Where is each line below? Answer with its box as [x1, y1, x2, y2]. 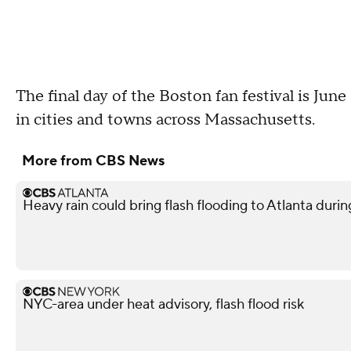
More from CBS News [22, 152, 165, 170]
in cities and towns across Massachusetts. [16, 110, 315, 130]
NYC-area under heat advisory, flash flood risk [23, 295, 304, 313]
